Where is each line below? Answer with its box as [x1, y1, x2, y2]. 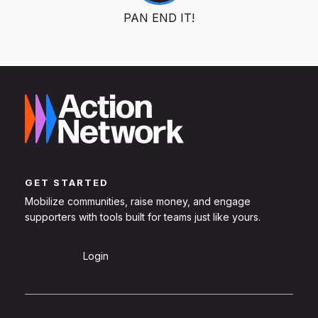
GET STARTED [25, 177, 109, 189]
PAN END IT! [124, 10, 194, 25]
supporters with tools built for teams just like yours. [25, 211, 261, 224]
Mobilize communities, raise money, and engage [25, 195, 251, 208]
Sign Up [25, 250, 62, 263]
